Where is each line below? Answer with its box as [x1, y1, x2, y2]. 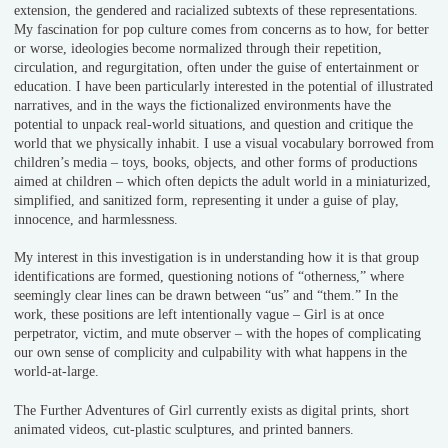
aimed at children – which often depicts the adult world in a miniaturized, [14, 173, 431, 189]
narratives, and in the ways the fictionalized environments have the [14, 97, 391, 113]
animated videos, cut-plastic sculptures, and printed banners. [14, 421, 354, 437]
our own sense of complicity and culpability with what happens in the [14, 345, 407, 361]
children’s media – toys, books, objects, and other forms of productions [14, 154, 417, 170]
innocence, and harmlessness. [14, 211, 178, 227]
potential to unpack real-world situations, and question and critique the [14, 116, 413, 132]
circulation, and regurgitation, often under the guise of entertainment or [14, 59, 419, 75]
